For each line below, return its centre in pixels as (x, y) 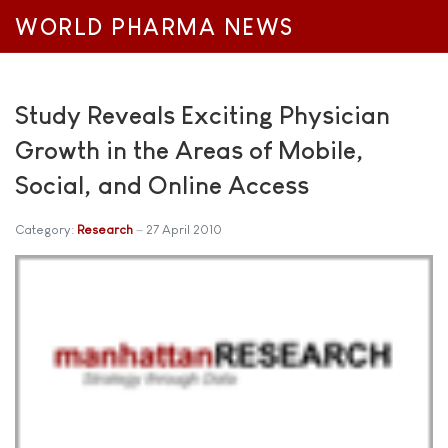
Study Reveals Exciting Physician (202, 115)
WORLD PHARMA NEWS (154, 27)
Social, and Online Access (162, 185)
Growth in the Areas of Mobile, (189, 150)
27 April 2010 (184, 229)
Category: (46, 229)
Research (105, 229)
